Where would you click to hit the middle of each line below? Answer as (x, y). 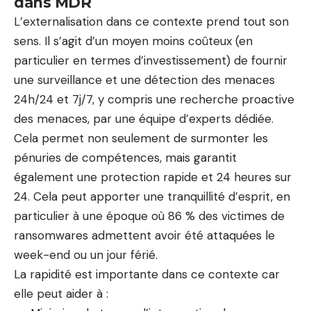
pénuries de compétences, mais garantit (125, 157)
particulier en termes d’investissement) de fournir (151, 60)
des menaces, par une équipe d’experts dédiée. (144, 118)
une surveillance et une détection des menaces (144, 79)
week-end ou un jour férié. (86, 254)
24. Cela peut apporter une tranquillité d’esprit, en (152, 196)
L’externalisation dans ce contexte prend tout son (151, 21)
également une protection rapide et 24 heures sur (153, 177)
